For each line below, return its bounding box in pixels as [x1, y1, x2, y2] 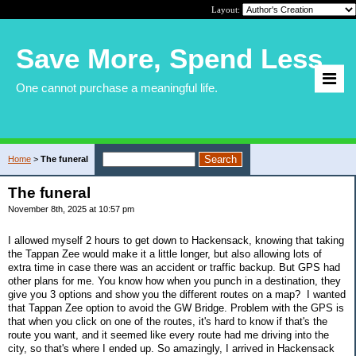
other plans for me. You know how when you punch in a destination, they [8, 274, 341, 287]
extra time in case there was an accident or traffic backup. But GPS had [8, 261, 340, 273]
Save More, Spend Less [16, 43, 323, 74]
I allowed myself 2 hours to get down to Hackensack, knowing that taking [8, 234, 344, 246]
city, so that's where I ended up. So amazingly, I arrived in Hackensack [8, 342, 335, 354]
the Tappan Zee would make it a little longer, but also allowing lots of [8, 247, 322, 260]
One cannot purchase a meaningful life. [16, 81, 218, 95]
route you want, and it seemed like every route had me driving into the [8, 328, 329, 341]
